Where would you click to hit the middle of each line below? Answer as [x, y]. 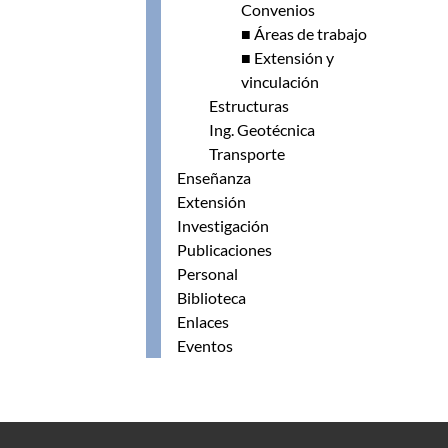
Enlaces [203, 321]
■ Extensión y [287, 57]
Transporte [247, 153]
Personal [207, 273]
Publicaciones [224, 249]
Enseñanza [214, 177]
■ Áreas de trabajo [304, 33]
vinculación [280, 81]
